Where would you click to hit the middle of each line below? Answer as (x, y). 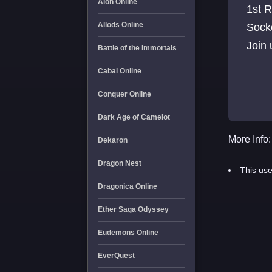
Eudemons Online (128, 233)
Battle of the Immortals (137, 48)
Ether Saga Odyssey (133, 209)
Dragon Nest (119, 163)
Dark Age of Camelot (134, 117)
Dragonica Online (127, 186)
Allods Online (120, 25)
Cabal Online (119, 71)
